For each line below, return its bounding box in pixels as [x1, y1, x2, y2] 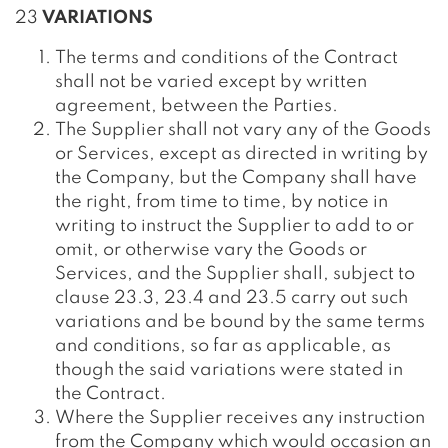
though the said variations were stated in [55, 361, 403, 379]
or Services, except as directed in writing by [55, 145, 428, 163]
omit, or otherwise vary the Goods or [55, 241, 367, 259]
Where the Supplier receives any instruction [55, 409, 425, 427]
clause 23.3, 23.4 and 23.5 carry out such [55, 289, 408, 307]
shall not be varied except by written [55, 73, 367, 91]
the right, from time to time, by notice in [55, 193, 388, 211]
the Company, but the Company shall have [55, 169, 417, 187]
